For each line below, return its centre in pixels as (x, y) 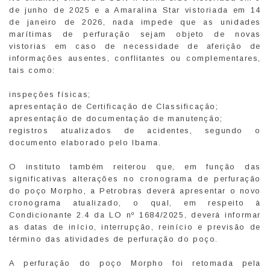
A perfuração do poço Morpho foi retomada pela (135, 263)
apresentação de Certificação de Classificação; (114, 107)
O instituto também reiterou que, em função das (135, 167)
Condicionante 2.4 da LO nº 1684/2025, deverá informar (135, 215)
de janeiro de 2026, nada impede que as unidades (135, 22)
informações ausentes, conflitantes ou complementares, (135, 58)
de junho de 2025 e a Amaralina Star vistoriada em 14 (135, 10)
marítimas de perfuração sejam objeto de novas (135, 34)
